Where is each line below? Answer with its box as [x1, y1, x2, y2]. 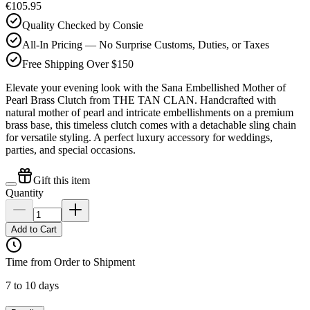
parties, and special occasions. [6, 143, 136, 156]
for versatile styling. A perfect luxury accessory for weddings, [6, 131, 273, 143]
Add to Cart [11, 224, 57, 235]
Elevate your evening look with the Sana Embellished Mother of [6, 81, 286, 93]
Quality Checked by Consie [22, 19, 143, 31]
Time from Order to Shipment [6, 255, 135, 268]
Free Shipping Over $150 [22, 57, 134, 70]
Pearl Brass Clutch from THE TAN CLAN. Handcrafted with [6, 93, 276, 106]
